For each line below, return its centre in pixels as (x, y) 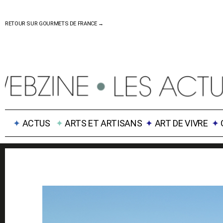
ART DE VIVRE (181, 123)
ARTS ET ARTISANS (103, 123)
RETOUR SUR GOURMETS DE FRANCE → (55, 24)
